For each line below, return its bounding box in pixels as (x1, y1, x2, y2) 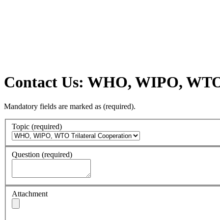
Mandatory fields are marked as (4, 102, 103, 110)
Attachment (12, 189, 48, 198)
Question (12, 150, 42, 159)
